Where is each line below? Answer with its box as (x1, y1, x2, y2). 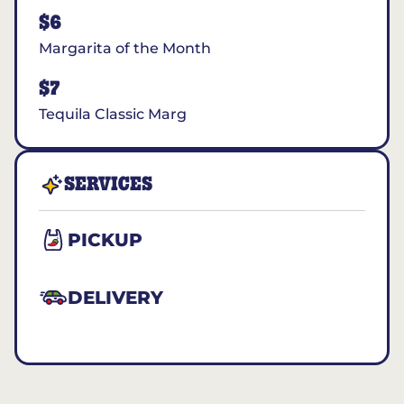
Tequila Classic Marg (39, 106, 187, 123)
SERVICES (64, 174, 153, 195)
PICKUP (68, 229, 142, 251)
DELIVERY (68, 287, 163, 308)
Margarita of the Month (39, 40, 211, 57)
